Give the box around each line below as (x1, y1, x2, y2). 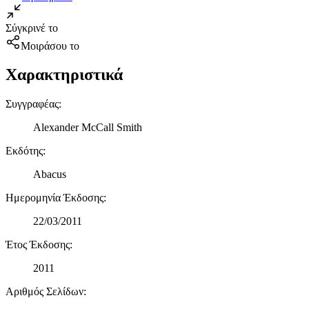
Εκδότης (6, 145, 43, 157)
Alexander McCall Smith (33, 121, 142, 134)
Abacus (33, 168, 66, 181)
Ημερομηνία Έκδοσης (6, 192, 103, 204)
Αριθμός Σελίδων (6, 286, 83, 298)
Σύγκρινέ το (6, 21, 58, 34)
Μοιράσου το (21, 39, 79, 52)
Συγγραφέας (6, 98, 59, 110)
